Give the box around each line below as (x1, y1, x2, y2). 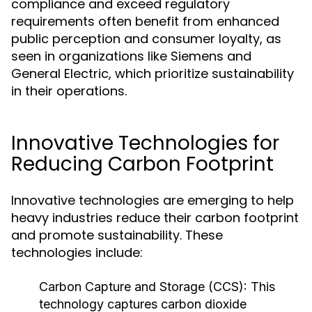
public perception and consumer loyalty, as (11, 30, 281, 47)
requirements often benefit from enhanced (11, 13, 279, 30)
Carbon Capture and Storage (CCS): (39, 279, 247, 294)
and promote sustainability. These (11, 226, 223, 244)
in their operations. (11, 82, 127, 100)
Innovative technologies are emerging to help (11, 192, 294, 209)
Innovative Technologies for (11, 130, 279, 157)
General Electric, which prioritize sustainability (11, 65, 294, 82)
